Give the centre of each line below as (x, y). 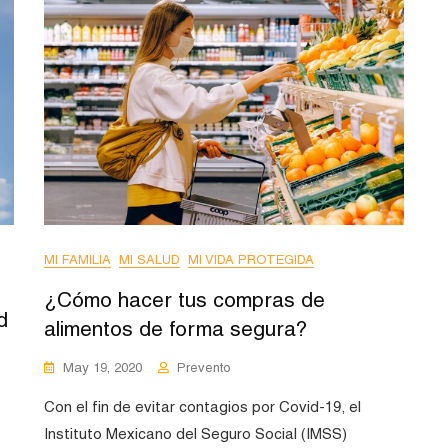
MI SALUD (149, 260)
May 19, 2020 (102, 368)
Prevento (204, 368)
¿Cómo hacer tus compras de (184, 300)
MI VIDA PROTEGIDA (251, 260)
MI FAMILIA (77, 260)
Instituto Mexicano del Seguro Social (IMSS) (195, 434)
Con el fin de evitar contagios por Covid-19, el (202, 407)
